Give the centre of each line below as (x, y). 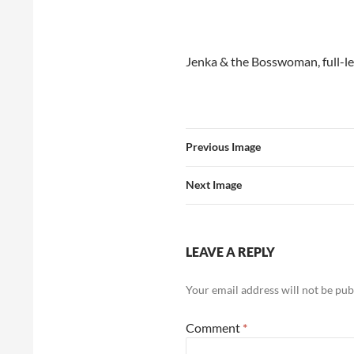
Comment (214, 328)
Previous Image (223, 147)
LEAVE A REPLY (230, 252)
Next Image (214, 185)
